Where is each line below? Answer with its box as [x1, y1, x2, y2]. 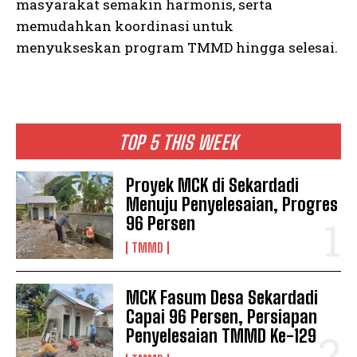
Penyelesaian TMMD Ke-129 [126, 324, 317, 347]
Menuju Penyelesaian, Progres [126, 193, 339, 215]
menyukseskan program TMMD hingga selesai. [16, 37, 338, 57]
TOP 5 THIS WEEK [119, 130, 238, 154]
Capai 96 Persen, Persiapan [126, 305, 318, 328]
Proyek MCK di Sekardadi [126, 174, 300, 196]
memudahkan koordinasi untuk [16, 16, 233, 35]
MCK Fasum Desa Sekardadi [126, 286, 319, 308]
